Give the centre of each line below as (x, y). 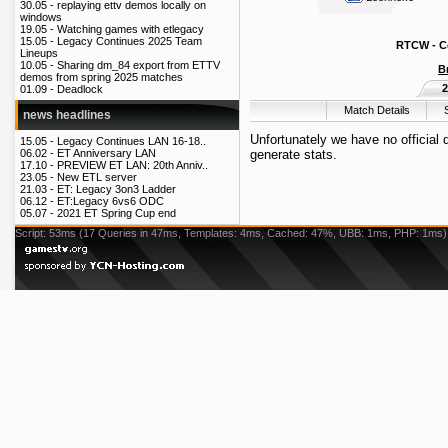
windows (41, 17)
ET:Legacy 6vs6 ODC (110, 201)
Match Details (376, 110)
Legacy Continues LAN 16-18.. (131, 141)
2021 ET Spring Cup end (116, 213)
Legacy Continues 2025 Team (129, 41)
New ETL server (97, 177)
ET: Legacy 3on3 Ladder (116, 189)
